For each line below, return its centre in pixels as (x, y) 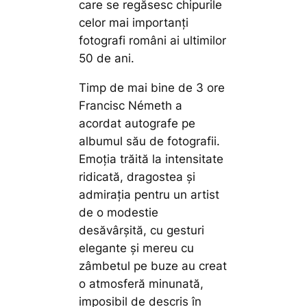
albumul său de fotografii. (150, 141)
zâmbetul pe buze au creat (153, 266)
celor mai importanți (134, 23)
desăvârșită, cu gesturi (142, 230)
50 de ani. (107, 59)
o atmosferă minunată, (142, 283)
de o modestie (119, 212)
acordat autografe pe (137, 123)
